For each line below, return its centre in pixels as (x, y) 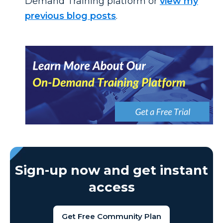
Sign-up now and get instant (111, 170)
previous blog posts (70, 16)
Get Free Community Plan (111, 216)
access (111, 187)
